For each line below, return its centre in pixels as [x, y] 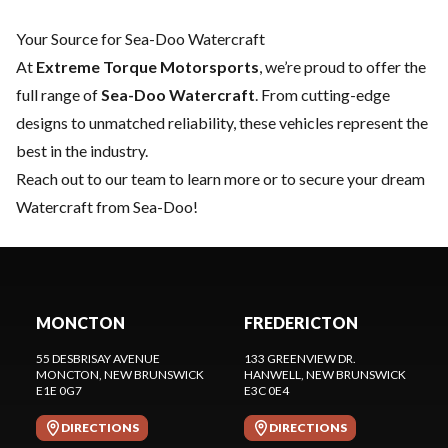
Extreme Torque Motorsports [147, 66]
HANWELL [272, 374]
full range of [58, 94]
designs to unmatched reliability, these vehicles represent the [222, 122]
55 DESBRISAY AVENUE [98, 358]
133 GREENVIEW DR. [300, 358]
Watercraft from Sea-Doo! [107, 206]
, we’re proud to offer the [342, 66]
